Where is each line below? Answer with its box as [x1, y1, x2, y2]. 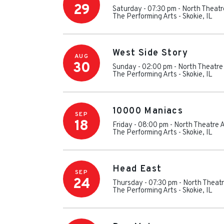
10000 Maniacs [112, 105, 183, 117]
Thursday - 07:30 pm [112, 178, 177, 188]
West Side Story [112, 47, 188, 59]
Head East [112, 163, 162, 175]
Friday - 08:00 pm [112, 120, 168, 130]
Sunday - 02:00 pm [112, 62, 172, 72]
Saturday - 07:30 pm [112, 4, 176, 14]
